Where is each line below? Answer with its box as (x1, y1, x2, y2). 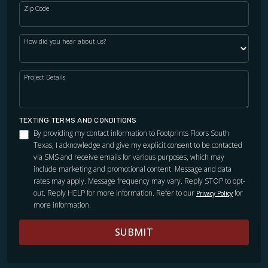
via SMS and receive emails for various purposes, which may (33, 152, 224, 163)
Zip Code (24, 4, 49, 13)
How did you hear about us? (24, 36, 106, 46)
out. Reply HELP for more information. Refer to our (33, 188, 196, 199)
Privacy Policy (196, 189, 233, 198)
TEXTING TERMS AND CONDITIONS (19, 116, 137, 125)
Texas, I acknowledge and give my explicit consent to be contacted (33, 140, 242, 151)
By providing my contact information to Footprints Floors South (33, 128, 229, 139)
